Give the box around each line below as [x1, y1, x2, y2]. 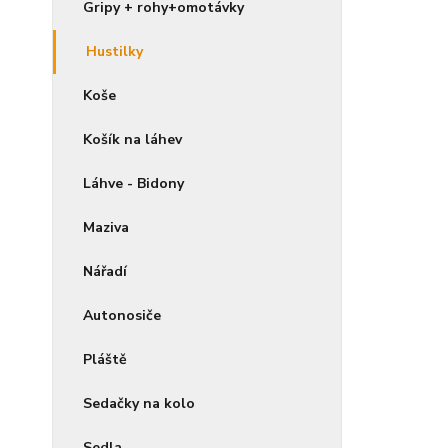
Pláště [83, 350, 127, 369]
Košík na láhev [83, 130, 182, 149]
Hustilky [86, 42, 143, 61]
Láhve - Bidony [83, 174, 184, 193]
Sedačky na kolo [83, 394, 195, 413]
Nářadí [83, 262, 127, 281]
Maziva [83, 218, 129, 237]
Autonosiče [83, 306, 161, 325]
